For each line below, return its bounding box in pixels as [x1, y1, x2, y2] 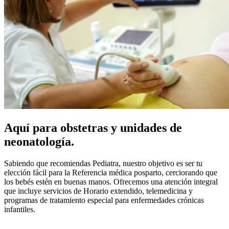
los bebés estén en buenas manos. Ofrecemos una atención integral [4, 177, 218, 186]
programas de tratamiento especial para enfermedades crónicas [4, 195, 204, 204]
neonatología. [4, 134, 74, 148]
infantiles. [4, 204, 35, 214]
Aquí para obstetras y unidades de [4, 121, 182, 134]
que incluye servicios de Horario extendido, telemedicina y [4, 186, 193, 195]
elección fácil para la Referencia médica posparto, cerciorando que [4, 168, 217, 177]
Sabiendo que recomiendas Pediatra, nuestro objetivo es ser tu [4, 158, 202, 168]
